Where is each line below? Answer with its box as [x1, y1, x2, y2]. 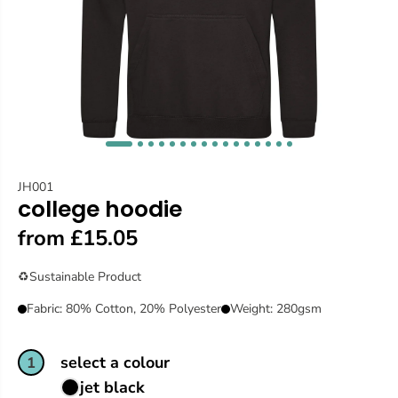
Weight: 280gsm [230, 300, 322, 318]
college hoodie [18, 194, 182, 226]
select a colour [60, 352, 170, 374]
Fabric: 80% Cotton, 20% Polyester [27, 300, 221, 318]
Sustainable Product [29, 268, 141, 286]
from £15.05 [18, 224, 138, 253]
